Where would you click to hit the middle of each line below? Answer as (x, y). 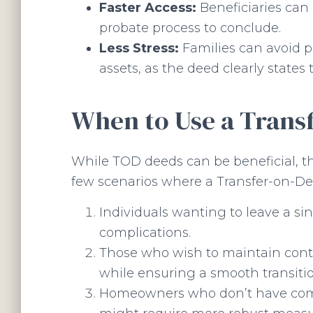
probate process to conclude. (190, 28)
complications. (145, 233)
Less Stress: (139, 48)
